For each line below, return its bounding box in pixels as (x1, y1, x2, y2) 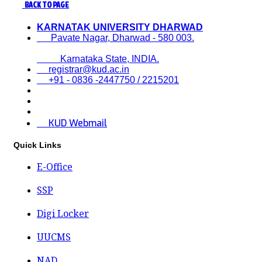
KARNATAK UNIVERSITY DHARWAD (37, 22, 203, 33)
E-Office (37, 160, 73, 174)
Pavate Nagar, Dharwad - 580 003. (37, 33, 194, 43)
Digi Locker (37, 207, 89, 220)
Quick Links (13, 140, 61, 150)
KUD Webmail (37, 117, 107, 130)
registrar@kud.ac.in (37, 64, 129, 75)
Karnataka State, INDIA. (37, 54, 159, 64)
